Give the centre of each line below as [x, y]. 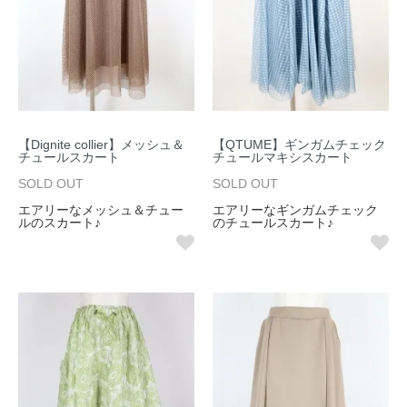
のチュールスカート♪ [273, 223]
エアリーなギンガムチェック [295, 210]
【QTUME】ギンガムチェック [299, 145]
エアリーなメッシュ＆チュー [101, 210]
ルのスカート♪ [60, 223]
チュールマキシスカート [283, 158]
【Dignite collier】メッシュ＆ [101, 145]
